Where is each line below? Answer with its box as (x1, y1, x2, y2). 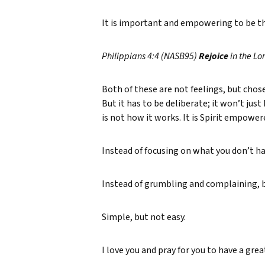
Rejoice (199, 49, 230, 63)
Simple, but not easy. (102, 210, 186, 224)
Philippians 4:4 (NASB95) (102, 49, 199, 63)
